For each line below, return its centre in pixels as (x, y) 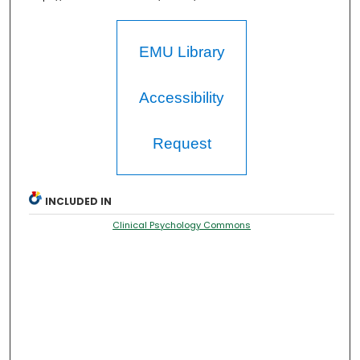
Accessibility (182, 98)
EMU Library (182, 52)
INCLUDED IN (79, 202)
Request (182, 144)
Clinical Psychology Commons (182, 225)
